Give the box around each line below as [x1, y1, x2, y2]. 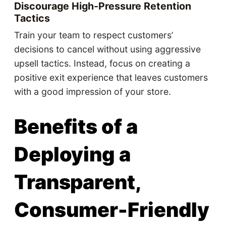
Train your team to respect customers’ [14, 29, 173, 40]
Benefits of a [14, 114, 138, 139]
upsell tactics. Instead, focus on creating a [14, 58, 190, 69]
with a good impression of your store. [14, 86, 171, 97]
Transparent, [14, 169, 141, 194]
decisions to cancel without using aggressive [14, 43, 201, 54]
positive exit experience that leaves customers [14, 72, 208, 83]
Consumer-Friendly [14, 197, 210, 222]
